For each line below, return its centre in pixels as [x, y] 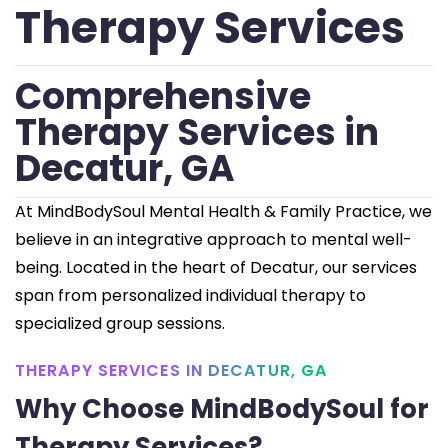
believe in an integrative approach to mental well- [213, 240]
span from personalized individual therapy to [190, 296]
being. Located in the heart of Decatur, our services [216, 268]
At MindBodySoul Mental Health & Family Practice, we [223, 212]
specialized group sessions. [120, 324]
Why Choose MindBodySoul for [222, 409]
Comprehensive [163, 97]
